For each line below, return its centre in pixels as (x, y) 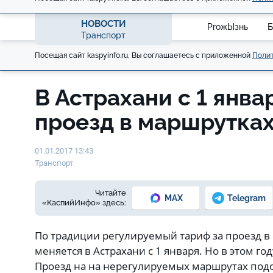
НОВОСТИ (103, 23)
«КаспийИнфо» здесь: (84, 203)
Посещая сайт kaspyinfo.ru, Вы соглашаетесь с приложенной (144, 55)
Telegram (246, 198)
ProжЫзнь (228, 27)
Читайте (111, 193)
